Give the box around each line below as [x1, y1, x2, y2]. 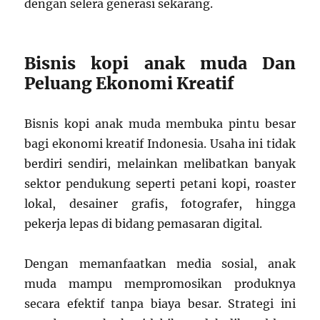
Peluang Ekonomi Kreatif [24, 73, 235, 94]
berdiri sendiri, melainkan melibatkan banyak [24, 156, 296, 171]
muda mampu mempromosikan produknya [24, 276, 296, 291]
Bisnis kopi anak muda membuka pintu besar [24, 116, 296, 131]
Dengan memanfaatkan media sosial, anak [24, 256, 296, 271]
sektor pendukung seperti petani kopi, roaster [24, 176, 296, 191]
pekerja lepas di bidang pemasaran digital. [24, 216, 263, 231]
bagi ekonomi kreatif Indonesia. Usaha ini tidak [24, 136, 296, 151]
